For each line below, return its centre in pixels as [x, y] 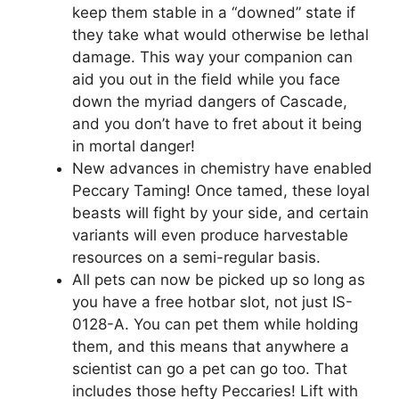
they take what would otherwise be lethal [220, 34]
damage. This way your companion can [212, 57]
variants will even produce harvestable [210, 235]
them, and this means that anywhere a [211, 346]
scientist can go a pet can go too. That [210, 368]
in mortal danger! [134, 146]
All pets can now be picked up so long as [219, 279]
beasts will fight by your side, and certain [220, 212]
